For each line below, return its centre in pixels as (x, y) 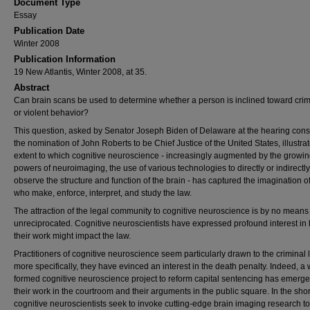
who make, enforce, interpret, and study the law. (103, 193)
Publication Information (65, 59)
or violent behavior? (51, 113)
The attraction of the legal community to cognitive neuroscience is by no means (161, 211)
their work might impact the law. (72, 236)
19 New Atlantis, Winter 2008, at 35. (80, 72)
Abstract (31, 88)
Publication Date (49, 31)
